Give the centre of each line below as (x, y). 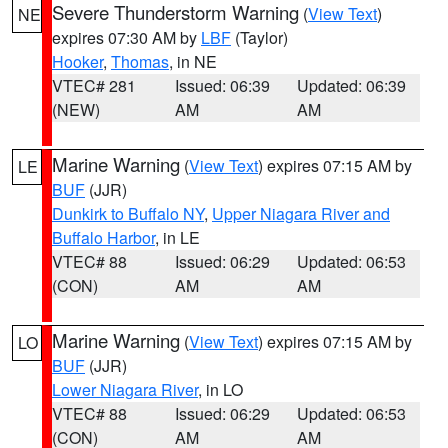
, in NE (193, 61)
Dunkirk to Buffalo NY (128, 213)
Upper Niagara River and (301, 213)
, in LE (177, 237)
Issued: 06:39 (222, 85)
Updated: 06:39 (352, 85)
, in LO (220, 389)
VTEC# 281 (94, 85)
